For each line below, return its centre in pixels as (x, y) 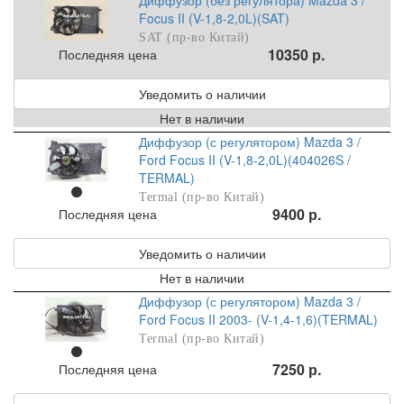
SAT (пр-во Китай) (194, 38)
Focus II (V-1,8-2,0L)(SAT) (215, 18)
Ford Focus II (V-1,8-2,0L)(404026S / (245, 160)
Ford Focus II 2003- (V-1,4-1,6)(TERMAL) (259, 320)
